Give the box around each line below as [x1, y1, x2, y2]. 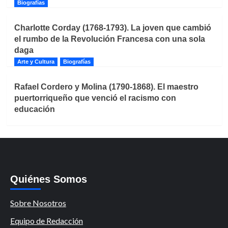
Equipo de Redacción [10, 215, 83, 225]
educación [14, 104, 55, 113]
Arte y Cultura [17, 58, 54, 65]
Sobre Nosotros [10, 197, 66, 208]
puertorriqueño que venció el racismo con [14, 93, 176, 102]
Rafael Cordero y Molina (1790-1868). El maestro [14, 82, 198, 91]
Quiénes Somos [10, 173, 87, 185]
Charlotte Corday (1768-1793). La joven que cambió [14, 23, 211, 32]
